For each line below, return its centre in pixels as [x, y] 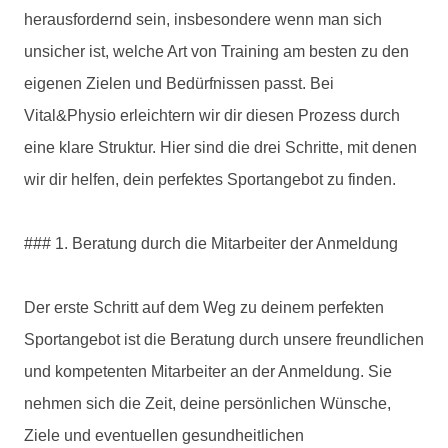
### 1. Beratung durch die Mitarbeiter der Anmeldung [211, 243]
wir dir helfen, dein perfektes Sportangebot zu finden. [210, 179]
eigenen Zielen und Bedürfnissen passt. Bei [179, 83]
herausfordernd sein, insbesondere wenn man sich [203, 19]
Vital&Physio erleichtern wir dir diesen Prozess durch [212, 115]
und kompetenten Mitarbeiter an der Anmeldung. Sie [208, 371]
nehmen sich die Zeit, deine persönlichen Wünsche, [207, 403]
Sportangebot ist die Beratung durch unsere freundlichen [224, 339]
